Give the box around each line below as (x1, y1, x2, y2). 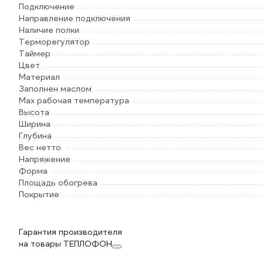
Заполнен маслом (19, 83, 92, 94)
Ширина (19, 119, 50, 129)
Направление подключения (19, 13, 130, 23)
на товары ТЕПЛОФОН (19, 238, 112, 249)
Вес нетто (19, 142, 61, 153)
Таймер (19, 48, 50, 59)
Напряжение (19, 154, 70, 164)
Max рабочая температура (19, 95, 129, 106)
